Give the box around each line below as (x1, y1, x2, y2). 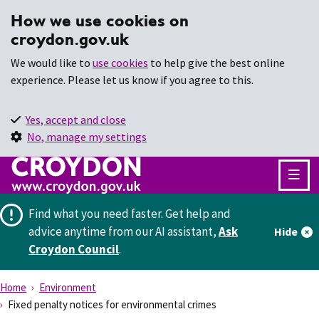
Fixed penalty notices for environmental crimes (6, 297, 216, 311)
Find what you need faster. (28, 205, 163, 221)
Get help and (165, 205, 231, 221)
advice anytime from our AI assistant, (28, 223, 219, 239)
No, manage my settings (27, 130, 147, 144)
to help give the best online (148, 56, 285, 70)
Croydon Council (28, 241, 119, 257)
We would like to (11, 56, 93, 70)
